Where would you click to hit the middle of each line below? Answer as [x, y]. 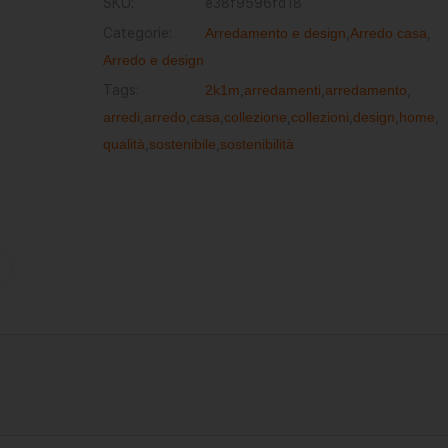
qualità [123, 144]
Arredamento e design [275, 33]
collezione [255, 117]
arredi [121, 117]
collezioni [319, 117]
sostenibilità [256, 144]
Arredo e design [153, 60]
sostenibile [182, 144]
